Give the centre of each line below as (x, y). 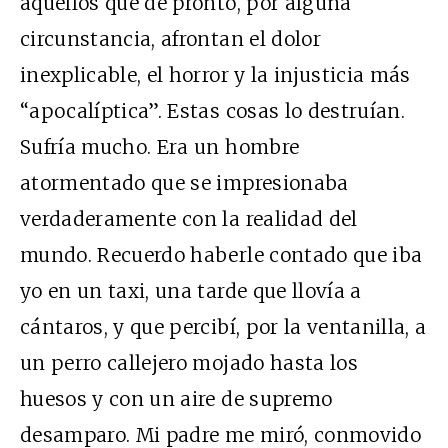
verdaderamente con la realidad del (189, 219)
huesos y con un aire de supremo (176, 399)
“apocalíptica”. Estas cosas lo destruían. (213, 111)
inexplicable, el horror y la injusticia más (215, 75)
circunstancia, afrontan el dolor (170, 39)
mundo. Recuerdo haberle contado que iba (221, 255)
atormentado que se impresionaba (184, 183)
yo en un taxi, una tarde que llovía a (191, 291)
